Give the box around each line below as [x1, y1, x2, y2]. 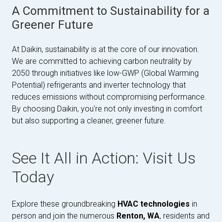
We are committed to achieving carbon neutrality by [12, 56, 192, 66]
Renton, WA [116, 211, 160, 221]
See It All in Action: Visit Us [12, 149, 196, 167]
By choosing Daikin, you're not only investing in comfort [12, 104, 202, 113]
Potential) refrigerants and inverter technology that [12, 80, 186, 90]
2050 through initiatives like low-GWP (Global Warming [12, 68, 199, 78]
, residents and [160, 211, 210, 221]
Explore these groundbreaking [12, 199, 117, 209]
